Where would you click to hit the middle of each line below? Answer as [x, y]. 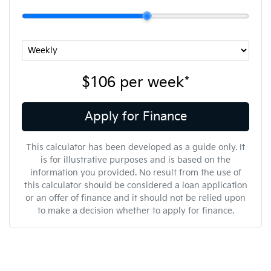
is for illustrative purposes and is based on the [135, 160]
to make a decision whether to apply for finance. [135, 211]
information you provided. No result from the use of [135, 172]
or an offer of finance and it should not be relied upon [135, 198]
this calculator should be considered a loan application [135, 185]
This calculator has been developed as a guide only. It [135, 147]
